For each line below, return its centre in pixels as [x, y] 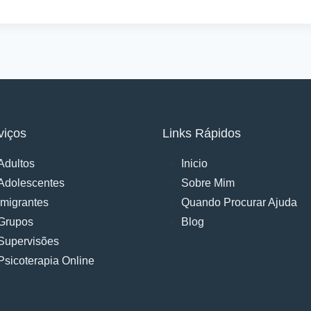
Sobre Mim [208, 183]
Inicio [194, 164]
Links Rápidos [202, 134]
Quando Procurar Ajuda [239, 203]
